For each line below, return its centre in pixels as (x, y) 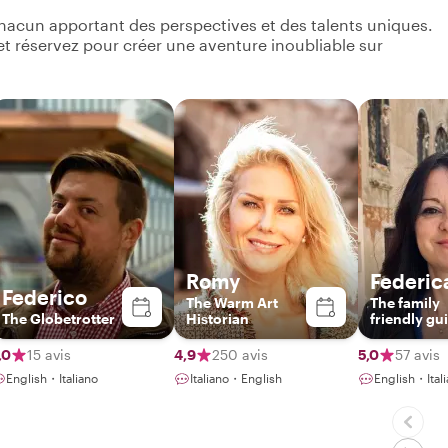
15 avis (49, 354)
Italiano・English (236, 377)
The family (405, 302)
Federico (44, 296)
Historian (217, 318)
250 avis (240, 354)
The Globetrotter (58, 318)
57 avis (417, 354)
